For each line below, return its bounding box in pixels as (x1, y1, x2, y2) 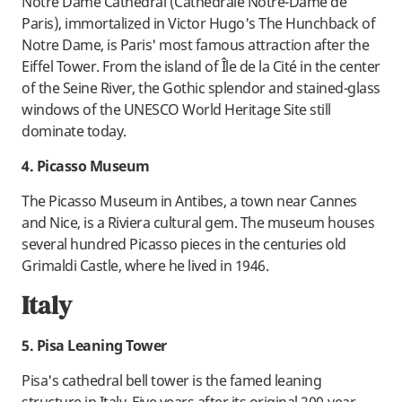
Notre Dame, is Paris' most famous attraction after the (22, 35, 369, 56)
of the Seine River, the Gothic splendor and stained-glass (22, 78, 380, 99)
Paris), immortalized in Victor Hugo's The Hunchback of (22, 13, 375, 34)
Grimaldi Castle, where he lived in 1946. (22, 256, 268, 276)
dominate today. (22, 121, 127, 142)
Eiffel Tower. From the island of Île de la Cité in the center (22, 57, 380, 77)
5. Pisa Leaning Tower (22, 336, 167, 356)
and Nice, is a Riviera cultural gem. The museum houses (22, 213, 374, 233)
